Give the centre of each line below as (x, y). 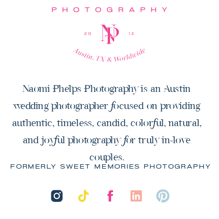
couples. (107, 157)
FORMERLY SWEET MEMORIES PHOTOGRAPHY (110, 167)
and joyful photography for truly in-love (107, 140)
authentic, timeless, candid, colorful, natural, (107, 122)
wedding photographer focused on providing (107, 105)
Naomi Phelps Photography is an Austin (107, 88)
